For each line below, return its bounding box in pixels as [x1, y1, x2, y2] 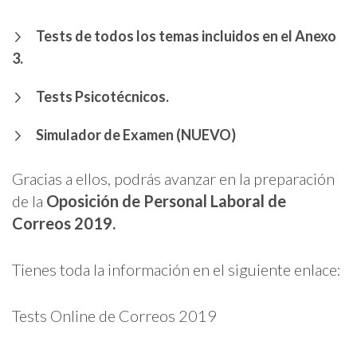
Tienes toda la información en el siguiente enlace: [12, 259, 341, 279]
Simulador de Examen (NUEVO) [36, 125, 236, 143]
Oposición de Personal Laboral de [46, 190, 286, 210]
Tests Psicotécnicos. [36, 87, 169, 105]
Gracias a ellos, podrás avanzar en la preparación [12, 168, 335, 188]
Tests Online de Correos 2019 [12, 305, 217, 325]
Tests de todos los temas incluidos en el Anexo [36, 26, 336, 45]
